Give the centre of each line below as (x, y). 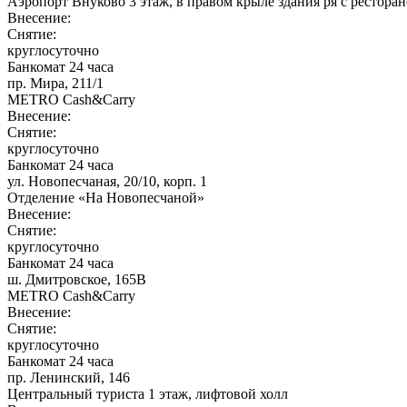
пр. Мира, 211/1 (55, 83)
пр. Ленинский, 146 (69, 377)
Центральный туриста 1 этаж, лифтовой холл (148, 393)
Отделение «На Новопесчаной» (106, 197)
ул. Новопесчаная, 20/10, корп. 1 (107, 181)
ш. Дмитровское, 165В (77, 279)
